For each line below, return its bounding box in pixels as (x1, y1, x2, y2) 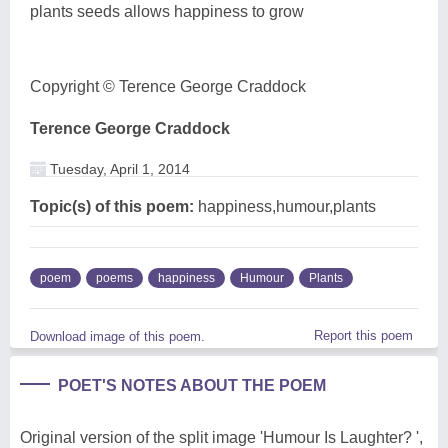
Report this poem (314, 327, 413, 343)
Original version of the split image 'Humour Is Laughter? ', (20, 428, 423, 446)
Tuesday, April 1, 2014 (46, 160, 190, 177)
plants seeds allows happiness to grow (30, 2, 304, 20)
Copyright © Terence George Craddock (30, 77, 306, 95)
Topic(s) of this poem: (30, 197, 194, 215)
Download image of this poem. (30, 328, 205, 344)
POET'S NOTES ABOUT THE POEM (58, 376, 326, 394)
